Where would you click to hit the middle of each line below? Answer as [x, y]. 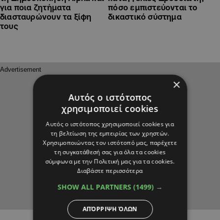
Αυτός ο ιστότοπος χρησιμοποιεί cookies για [110, 124]
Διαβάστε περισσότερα [110, 171]
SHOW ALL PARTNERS [95, 187]
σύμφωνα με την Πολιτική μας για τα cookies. [110, 161]
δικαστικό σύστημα [145, 16]
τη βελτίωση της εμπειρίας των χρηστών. [110, 133]
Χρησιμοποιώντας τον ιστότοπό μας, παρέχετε [110, 143]
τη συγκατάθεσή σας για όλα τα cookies [110, 152]
